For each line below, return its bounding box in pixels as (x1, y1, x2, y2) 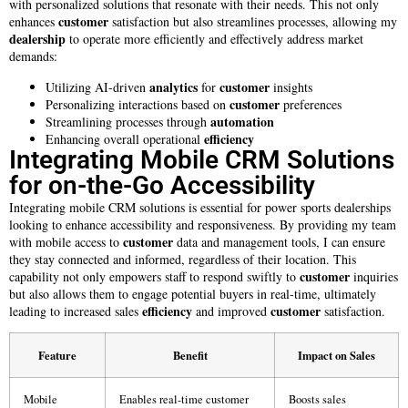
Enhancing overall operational (46, 129, 204, 148)
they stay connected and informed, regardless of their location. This (9, 250, 356, 268)
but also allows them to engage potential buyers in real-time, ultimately (9, 284, 376, 302)
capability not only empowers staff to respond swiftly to (9, 267, 300, 285)
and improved (192, 301, 270, 320)
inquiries (350, 267, 398, 285)
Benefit (172, 347, 208, 364)
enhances (9, 13, 58, 31)
